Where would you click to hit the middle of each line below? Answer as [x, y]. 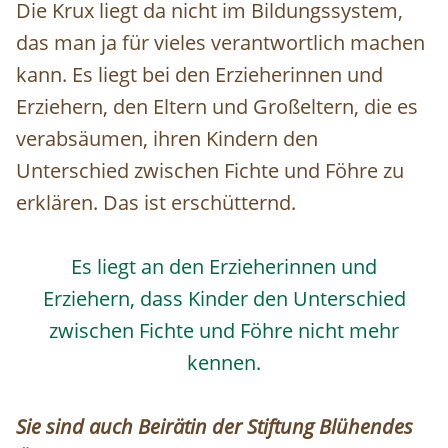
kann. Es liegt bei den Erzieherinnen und [199, 75]
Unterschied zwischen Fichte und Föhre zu [210, 171]
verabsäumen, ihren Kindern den [167, 139]
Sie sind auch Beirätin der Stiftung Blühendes [214, 427]
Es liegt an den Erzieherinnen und [224, 267]
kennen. [224, 363]
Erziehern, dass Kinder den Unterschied [224, 299]
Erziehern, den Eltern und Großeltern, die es [217, 107]
